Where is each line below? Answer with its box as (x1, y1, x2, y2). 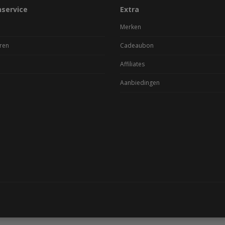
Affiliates (120, 59, 145, 68)
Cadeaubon (120, 41, 154, 50)
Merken (120, 22, 141, 31)
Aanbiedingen (120, 78, 160, 87)
